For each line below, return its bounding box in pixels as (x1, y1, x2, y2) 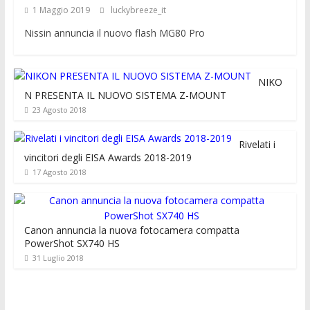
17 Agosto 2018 (32, 167, 86, 177)
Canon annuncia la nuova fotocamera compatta (24, 224, 239, 237)
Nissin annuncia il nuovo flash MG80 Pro (24, 26, 205, 39)
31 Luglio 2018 (32, 253, 84, 263)
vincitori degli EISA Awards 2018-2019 (24, 151, 192, 164)
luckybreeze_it (110, 4, 166, 16)
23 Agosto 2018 (32, 104, 86, 115)
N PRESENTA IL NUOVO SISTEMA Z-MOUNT (24, 89, 226, 102)
